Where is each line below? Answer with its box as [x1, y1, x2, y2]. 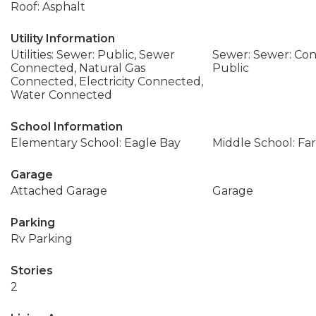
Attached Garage [11, 184, 107, 197]
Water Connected [11, 88, 112, 102]
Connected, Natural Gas [11, 61, 145, 75]
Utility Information [11, 32, 115, 45]
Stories [11, 264, 53, 277]
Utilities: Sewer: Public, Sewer [11, 48, 175, 61]
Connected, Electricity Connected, [11, 75, 203, 88]
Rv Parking [11, 232, 73, 245]
